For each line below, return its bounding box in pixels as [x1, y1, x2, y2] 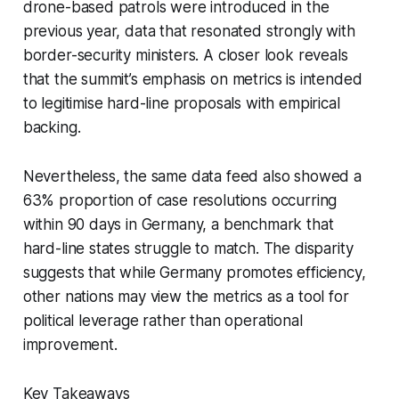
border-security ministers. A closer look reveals [22, 45, 348, 64]
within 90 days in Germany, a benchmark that [22, 215, 334, 233]
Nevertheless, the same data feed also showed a [22, 167, 362, 185]
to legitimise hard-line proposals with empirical [22, 94, 340, 112]
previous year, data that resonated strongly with [22, 21, 355, 40]
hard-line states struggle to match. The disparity [22, 239, 354, 257]
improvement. [22, 335, 118, 354]
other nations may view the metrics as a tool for [22, 287, 349, 305]
